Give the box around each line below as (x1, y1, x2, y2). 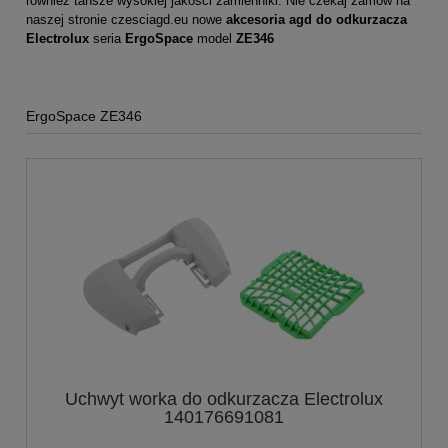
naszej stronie (26, 11, 111, 27)
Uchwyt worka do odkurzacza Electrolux (65, 388, 383, 409)
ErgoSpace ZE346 (26, 107, 142, 124)
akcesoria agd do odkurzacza (226, 11, 407, 27)
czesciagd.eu (111, 11, 188, 27)
